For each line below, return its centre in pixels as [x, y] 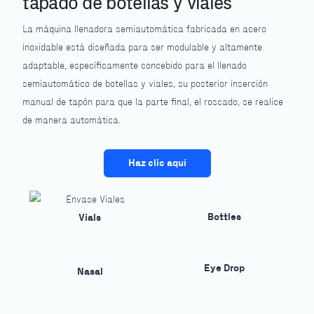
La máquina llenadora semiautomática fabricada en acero [145, 30]
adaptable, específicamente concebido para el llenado [135, 66]
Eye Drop [224, 268]
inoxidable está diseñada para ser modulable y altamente [143, 48]
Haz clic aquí [157, 163]
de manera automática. [72, 121]
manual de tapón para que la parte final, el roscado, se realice [153, 103]
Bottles [224, 217]
